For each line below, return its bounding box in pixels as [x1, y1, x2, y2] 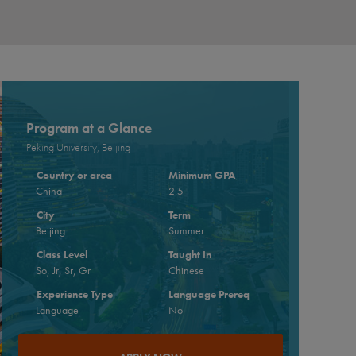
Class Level [36, 247, 87, 262]
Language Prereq [168, 287, 250, 302]
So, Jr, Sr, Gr [36, 263, 91, 278]
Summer [168, 223, 204, 238]
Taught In [168, 247, 212, 262]
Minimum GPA [168, 168, 236, 183]
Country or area [36, 168, 112, 183]
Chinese [168, 263, 204, 278]
